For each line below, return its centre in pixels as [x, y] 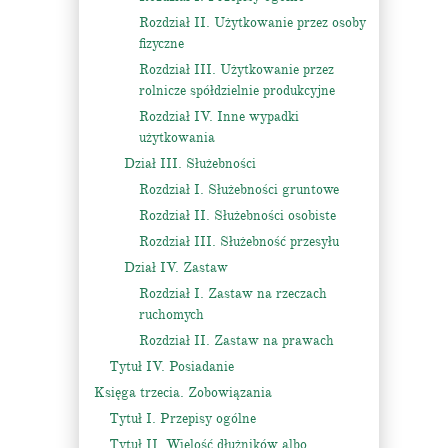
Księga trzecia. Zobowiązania [183, 392]
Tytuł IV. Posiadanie [171, 366]
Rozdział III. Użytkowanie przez [236, 69]
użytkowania [177, 137]
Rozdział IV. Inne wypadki [219, 116]
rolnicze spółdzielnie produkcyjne [237, 90]
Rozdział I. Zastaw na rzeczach [233, 293]
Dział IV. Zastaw [176, 267]
